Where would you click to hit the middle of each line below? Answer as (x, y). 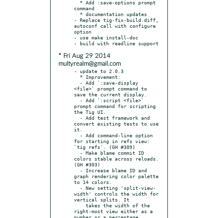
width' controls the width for (116, 193)
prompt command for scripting (115, 106)
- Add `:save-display (77, 82)
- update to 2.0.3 (99, 71)
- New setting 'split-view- (77, 188)
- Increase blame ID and (77, 170)
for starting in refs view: (112, 141)
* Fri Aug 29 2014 (84, 56)
